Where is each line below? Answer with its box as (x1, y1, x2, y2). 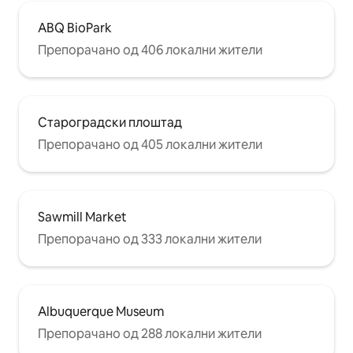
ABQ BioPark (38, 20, 112, 37)
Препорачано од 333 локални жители (38, 231, 262, 248)
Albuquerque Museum (38, 303, 164, 321)
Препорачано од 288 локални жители (38, 325, 262, 343)
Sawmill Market (38, 209, 127, 226)
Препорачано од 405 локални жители (38, 136, 262, 154)
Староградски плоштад (38, 114, 182, 132)
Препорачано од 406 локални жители (38, 42, 262, 59)
